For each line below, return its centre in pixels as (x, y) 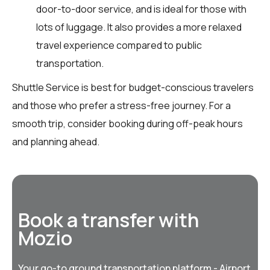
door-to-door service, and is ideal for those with (141, 9)
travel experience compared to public (119, 45)
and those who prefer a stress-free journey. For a (121, 105)
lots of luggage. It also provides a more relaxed (139, 27)
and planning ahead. (56, 141)
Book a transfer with (108, 220)
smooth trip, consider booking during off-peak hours (127, 123)
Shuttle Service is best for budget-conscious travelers (133, 87)
